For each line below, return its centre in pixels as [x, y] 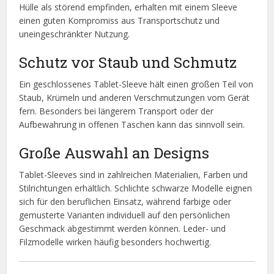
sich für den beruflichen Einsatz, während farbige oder [125, 202]
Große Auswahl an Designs [114, 153]
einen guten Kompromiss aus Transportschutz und [120, 21]
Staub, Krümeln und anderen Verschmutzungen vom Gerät [135, 98]
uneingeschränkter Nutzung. [75, 34]
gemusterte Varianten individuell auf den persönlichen [125, 215]
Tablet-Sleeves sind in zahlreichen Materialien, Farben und [134, 175]
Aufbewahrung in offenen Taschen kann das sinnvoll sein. [132, 125]
